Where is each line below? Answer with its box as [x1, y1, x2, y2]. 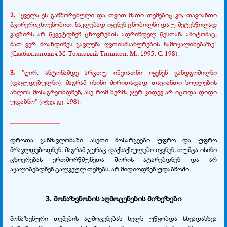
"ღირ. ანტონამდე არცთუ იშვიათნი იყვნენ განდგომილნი [21, 67, 217, 77]
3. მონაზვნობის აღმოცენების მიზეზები [45, 193, 181, 203]
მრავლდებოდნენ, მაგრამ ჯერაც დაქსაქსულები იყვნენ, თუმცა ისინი [10, 144, 217, 154]
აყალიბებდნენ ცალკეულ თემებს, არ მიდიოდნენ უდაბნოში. [10, 164, 191, 173]
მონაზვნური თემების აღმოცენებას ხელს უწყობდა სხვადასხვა [10, 213, 217, 223]
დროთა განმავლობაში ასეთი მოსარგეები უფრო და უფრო [10, 135, 217, 144]
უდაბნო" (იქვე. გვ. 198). [10, 96, 81, 106]
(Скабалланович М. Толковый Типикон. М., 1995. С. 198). [10, 48, 179, 58]
